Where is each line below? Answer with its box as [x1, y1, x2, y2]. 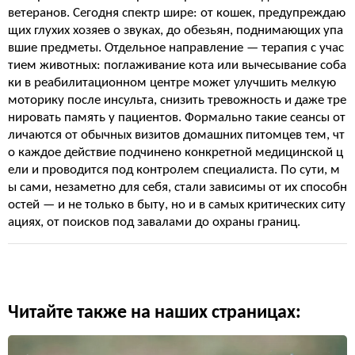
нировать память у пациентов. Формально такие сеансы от [8, 111, 345, 124]
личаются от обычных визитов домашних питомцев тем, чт [8, 128, 345, 142]
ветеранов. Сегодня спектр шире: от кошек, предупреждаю [8, 6, 345, 20]
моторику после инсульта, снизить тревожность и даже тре [8, 94, 346, 107]
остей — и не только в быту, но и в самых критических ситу [8, 198, 345, 212]
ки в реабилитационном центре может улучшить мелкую [8, 76, 336, 90]
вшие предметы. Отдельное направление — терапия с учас [8, 41, 344, 55]
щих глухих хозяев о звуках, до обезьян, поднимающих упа [8, 24, 343, 37]
